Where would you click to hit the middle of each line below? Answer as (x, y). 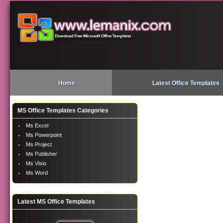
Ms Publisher (42, 154)
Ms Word (37, 173)
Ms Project (39, 144)
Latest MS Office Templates (56, 202)
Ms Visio (36, 163)
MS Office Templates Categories (63, 111)
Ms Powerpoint (44, 135)
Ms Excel (37, 125)
